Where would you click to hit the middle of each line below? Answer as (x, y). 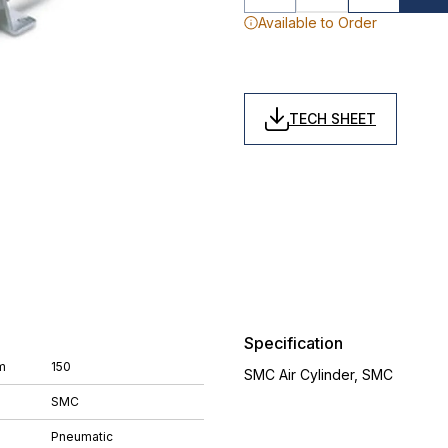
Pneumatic (82, 436)
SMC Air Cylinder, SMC (318, 374)
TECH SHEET (332, 118)
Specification (293, 343)
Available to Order (317, 22)
